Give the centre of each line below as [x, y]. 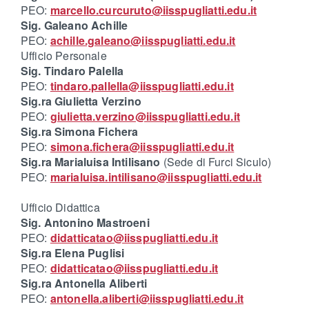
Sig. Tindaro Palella [72, 71]
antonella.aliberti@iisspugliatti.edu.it [147, 299]
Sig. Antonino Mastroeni [85, 223]
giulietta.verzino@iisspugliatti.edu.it [145, 117]
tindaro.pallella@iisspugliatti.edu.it [142, 86]
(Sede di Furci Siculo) [217, 162]
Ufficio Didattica [60, 208]
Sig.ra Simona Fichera [80, 132]
